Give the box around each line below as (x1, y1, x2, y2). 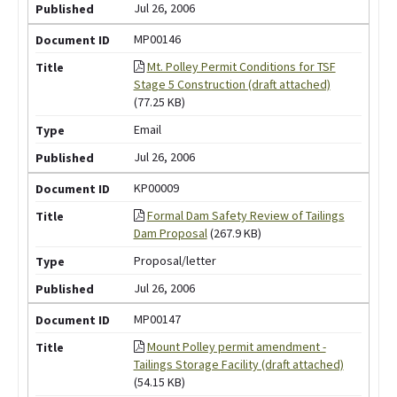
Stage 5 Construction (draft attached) (133, 76, 331, 93)
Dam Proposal (133, 225, 207, 242)
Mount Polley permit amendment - (146, 338, 326, 354)
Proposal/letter (133, 253, 216, 269)
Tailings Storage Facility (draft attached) (133, 355, 344, 372)
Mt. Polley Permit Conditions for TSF (146, 58, 336, 75)
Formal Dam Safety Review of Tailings (146, 207, 345, 224)
